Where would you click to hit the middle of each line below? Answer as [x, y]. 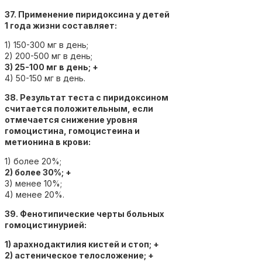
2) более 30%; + [38, 172]
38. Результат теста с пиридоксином [87, 97]
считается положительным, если [79, 108]
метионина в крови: [48, 142]
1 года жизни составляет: [61, 25]
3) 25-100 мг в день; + [51, 67]
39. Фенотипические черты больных [85, 213]
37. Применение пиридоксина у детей [87, 14]
